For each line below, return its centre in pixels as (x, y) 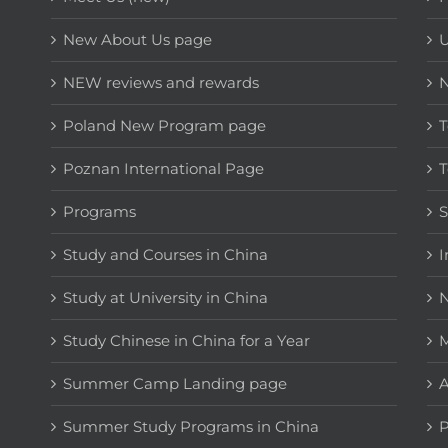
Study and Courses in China (165, 254)
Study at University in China (165, 297)
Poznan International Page (163, 168)
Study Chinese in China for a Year (186, 340)
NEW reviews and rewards (160, 82)
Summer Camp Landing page (174, 383)
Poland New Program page (164, 125)
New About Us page (137, 39)
